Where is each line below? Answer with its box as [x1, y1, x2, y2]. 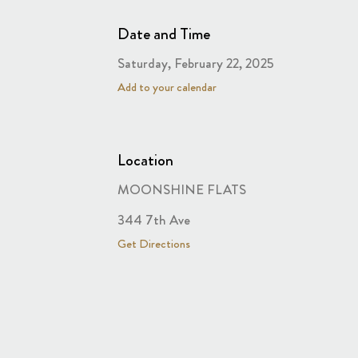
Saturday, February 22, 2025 [117, 53, 274, 73]
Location [117, 148, 173, 172]
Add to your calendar [117, 78, 217, 96]
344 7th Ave [117, 210, 190, 230]
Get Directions [117, 235, 190, 253]
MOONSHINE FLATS [117, 179, 246, 199]
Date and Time [117, 22, 210, 46]
